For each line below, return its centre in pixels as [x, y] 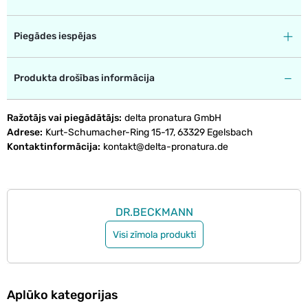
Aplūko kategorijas [63, 295]
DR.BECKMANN [154, 212]
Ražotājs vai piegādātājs [64, 118]
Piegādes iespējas [55, 36]
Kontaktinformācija [53, 147]
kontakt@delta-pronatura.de [166, 147]
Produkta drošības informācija [84, 78]
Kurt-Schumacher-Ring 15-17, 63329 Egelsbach [149, 133]
